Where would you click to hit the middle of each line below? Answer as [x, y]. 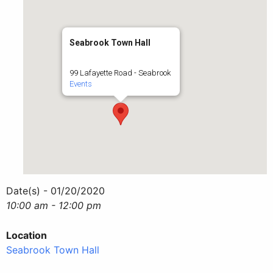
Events [80, 83]
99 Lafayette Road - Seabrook [120, 73]
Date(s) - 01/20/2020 [55, 190]
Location [27, 235]
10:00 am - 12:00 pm [54, 205]
